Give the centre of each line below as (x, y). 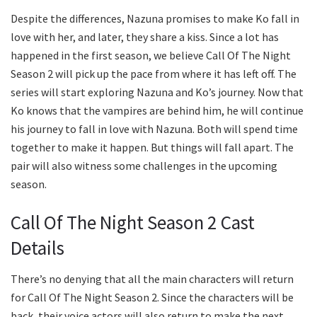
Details (38, 247)
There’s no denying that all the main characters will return (152, 279)
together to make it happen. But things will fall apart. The (152, 148)
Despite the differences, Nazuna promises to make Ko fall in (155, 19)
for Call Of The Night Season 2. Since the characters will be (152, 298)
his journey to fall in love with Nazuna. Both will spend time (154, 129)
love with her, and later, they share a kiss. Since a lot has (145, 37)
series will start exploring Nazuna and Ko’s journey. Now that (157, 92)
